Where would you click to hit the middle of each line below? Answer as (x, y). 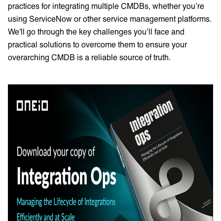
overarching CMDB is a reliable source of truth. (89, 57)
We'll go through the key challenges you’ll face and (96, 31)
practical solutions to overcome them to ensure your (97, 44)
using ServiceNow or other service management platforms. (110, 18)
